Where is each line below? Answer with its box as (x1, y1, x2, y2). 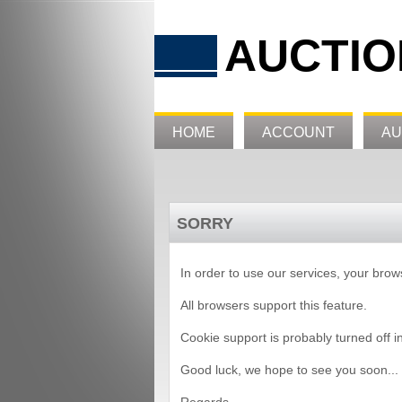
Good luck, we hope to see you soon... (180, 363, 398, 377)
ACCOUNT (262, 125, 335, 140)
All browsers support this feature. (180, 298, 367, 312)
